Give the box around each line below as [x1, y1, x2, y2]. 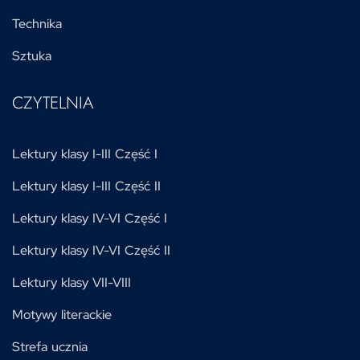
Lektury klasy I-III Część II [12, 178, 161, 194]
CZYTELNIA [12, 91, 93, 115]
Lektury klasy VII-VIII [12, 274, 131, 291]
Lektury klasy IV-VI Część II [12, 242, 170, 259]
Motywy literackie [12, 306, 112, 323]
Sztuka [12, 47, 51, 64]
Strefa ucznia [12, 338, 88, 355]
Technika [12, 15, 62, 32]
